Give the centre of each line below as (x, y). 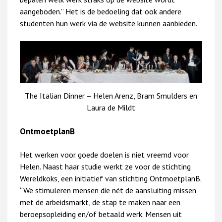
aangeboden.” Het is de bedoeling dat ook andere (101, 12)
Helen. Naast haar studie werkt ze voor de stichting (105, 167)
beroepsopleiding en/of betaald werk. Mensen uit (101, 214)
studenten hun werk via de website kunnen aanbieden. (109, 24)
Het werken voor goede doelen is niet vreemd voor (104, 155)
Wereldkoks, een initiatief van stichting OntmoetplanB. (111, 179)
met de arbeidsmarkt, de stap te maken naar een (100, 202)
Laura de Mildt (111, 107)
